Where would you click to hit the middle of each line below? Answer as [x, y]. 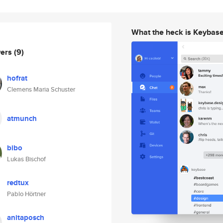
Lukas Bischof [26, 159]
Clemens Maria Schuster [41, 89]
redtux [18, 183]
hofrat [17, 78]
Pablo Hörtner [26, 194]
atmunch [22, 118]
